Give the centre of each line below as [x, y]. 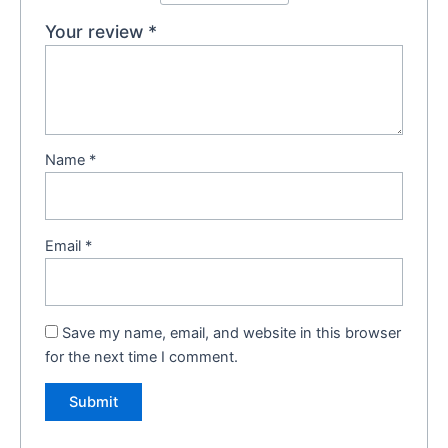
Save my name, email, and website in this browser [232, 332]
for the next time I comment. [142, 356]
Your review [97, 31]
